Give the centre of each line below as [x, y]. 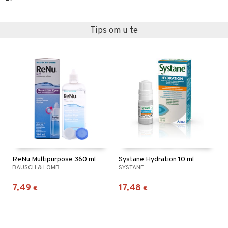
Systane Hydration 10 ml [156, 160]
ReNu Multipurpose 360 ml [54, 160]
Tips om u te [114, 30]
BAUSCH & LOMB [36, 168]
